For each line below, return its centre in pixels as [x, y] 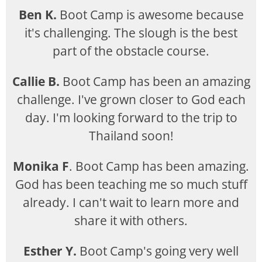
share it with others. [131, 220]
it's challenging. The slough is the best [131, 33]
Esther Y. [50, 251]
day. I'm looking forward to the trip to [131, 118]
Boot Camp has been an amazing [155, 81]
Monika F [41, 166]
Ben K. [37, 15]
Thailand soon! [131, 136]
